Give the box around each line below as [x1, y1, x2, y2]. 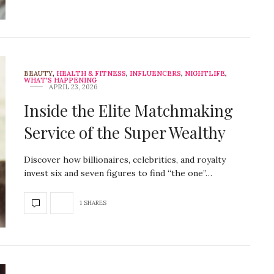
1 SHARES [80, 199, 106, 207]
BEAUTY [24, 68, 53, 78]
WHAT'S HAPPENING [24, 75, 97, 84]
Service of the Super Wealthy [24, 121, 226, 143]
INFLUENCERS [130, 68, 181, 78]
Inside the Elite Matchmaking [24, 99, 233, 121]
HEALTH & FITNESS [56, 68, 126, 78]
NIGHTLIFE [185, 68, 225, 78]
